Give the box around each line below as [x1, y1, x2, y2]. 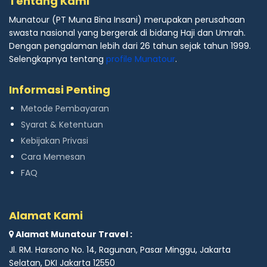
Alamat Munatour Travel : [14, 228, 132, 241]
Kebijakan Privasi [21, 135, 88, 147]
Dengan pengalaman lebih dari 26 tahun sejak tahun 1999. [9, 40, 251, 52]
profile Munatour [106, 53, 175, 66]
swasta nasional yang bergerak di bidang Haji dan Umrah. [9, 27, 246, 39]
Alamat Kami [9, 208, 83, 223]
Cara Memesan [21, 151, 85, 163]
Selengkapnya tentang [9, 53, 106, 66]
